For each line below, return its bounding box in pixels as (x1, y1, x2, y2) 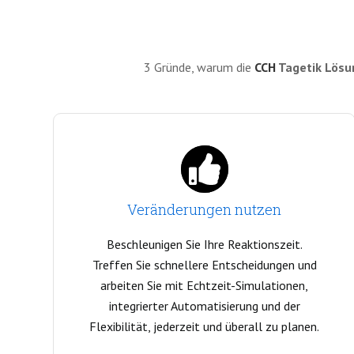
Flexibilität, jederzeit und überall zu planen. (89, 318, 320, 334)
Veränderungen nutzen (127, 200, 282, 219)
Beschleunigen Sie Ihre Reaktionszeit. (106, 236, 303, 252)
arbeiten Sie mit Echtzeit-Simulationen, (100, 277, 309, 293)
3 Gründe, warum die (143, 59, 254, 75)
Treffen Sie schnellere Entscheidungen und (92, 257, 317, 273)
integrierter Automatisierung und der (108, 298, 300, 314)
